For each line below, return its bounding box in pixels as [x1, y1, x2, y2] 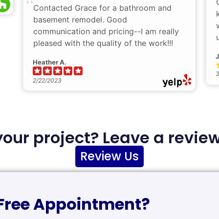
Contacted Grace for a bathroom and [33, 3, 172, 13]
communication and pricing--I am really [33, 26, 179, 37]
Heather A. [33, 58, 66, 66]
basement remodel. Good [33, 15, 127, 25]
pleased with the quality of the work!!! [33, 38, 173, 48]
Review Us [80, 148, 139, 165]
